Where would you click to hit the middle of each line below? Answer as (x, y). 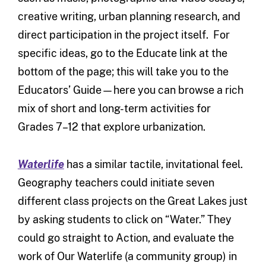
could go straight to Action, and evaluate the (126, 237)
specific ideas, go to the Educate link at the (122, 53)
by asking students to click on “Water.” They (124, 219)
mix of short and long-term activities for (114, 108)
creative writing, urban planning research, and (129, 16)
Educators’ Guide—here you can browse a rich (130, 90)
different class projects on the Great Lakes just (132, 201)
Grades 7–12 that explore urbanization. (111, 126)
